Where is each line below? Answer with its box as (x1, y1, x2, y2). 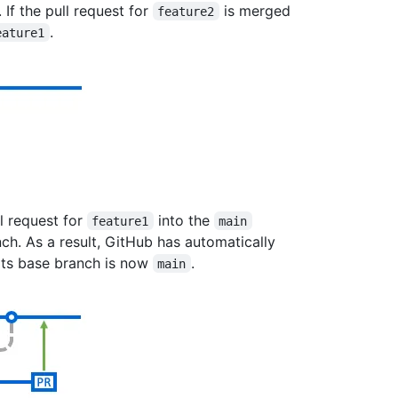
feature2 (157, 4, 215, 19)
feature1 (92, 213, 149, 228)
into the (153, 211, 214, 229)
